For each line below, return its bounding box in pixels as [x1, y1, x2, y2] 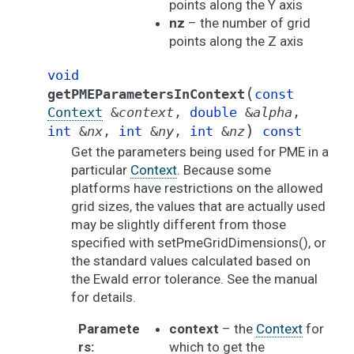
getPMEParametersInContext [47, 86, 245, 102]
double [190, 104, 237, 120]
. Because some [177, 162, 271, 178]
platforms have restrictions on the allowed [71, 180, 323, 196]
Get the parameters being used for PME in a [71, 144, 329, 160]
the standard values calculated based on [71, 253, 311, 269]
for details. [71, 289, 136, 305]
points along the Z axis [168, 33, 303, 49]
